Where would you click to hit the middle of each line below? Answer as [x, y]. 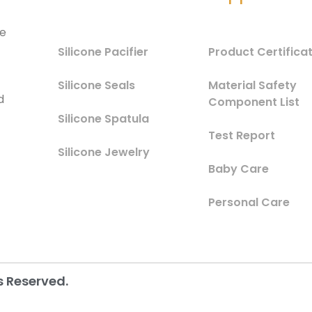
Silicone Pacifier [103, 52]
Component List [254, 102]
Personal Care [249, 202]
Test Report [242, 135]
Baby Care [239, 169]
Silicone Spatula [103, 118]
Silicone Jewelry [103, 152]
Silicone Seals [96, 85]
